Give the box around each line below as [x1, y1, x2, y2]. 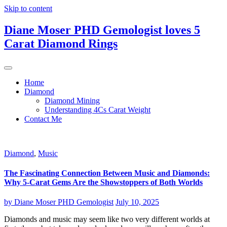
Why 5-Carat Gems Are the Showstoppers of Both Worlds [4, 178, 203, 187]
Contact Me [24, 114, 62, 123]
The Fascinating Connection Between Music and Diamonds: [4, 169, 210, 178]
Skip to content [4, 4, 52, 13]
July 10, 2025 [116, 198, 159, 207]
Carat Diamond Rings [4, 36, 118, 50]
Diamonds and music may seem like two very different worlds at [4, 215, 210, 224]
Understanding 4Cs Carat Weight [45, 105, 150, 114]
